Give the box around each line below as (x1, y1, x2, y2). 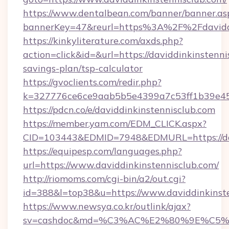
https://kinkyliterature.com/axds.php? (23, 35, 183, 47)
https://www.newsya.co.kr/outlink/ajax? (23, 200, 191, 212)
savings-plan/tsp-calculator (23, 62, 143, 74)
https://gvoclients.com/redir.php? (23, 76, 162, 88)
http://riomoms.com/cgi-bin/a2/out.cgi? (23, 173, 186, 185)
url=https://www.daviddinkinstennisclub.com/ (23, 159, 219, 171)
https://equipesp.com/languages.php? (23, 145, 182, 157)
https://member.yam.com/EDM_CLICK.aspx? (23, 118, 207, 129)
